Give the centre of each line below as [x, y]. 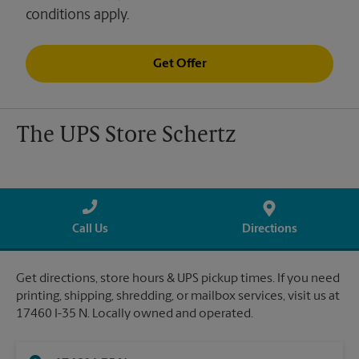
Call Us [90, 230]
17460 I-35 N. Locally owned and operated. [135, 315]
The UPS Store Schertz [126, 137]
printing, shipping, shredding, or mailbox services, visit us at [178, 297]
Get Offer [179, 64]
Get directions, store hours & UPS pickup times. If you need [178, 279]
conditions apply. [77, 16]
